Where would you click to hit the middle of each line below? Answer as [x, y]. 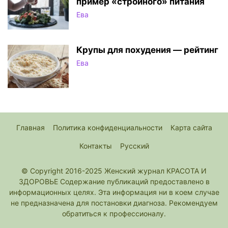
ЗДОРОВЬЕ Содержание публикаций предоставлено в [114, 181]
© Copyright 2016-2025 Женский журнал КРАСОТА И [114, 170]
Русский [134, 146]
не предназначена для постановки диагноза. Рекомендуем [114, 203]
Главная [30, 127]
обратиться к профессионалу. [114, 213]
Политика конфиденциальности [107, 127]
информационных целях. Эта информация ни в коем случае [114, 192]
